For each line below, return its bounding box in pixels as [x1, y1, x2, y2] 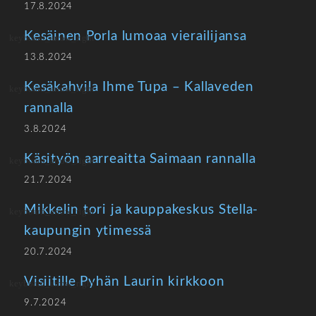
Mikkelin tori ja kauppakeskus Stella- [24, 203, 259, 217]
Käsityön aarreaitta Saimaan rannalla [24, 152, 256, 166]
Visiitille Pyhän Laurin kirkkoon [24, 275, 225, 288]
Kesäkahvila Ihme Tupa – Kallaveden [24, 80, 254, 94]
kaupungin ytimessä [24, 224, 152, 238]
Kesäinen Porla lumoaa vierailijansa [24, 30, 247, 43]
